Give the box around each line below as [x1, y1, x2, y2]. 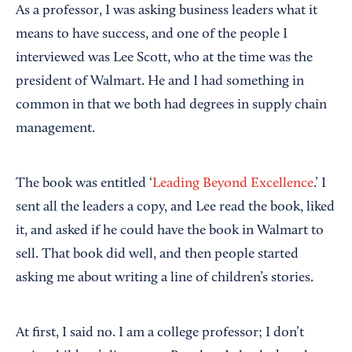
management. [16, 121, 95, 136]
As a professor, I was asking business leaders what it [16, 3, 317, 18]
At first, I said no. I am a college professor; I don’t [16, 325, 304, 340]
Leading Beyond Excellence [152, 176, 313, 191]
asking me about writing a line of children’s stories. [16, 270, 313, 285]
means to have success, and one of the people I [16, 27, 288, 42]
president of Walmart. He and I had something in [16, 74, 304, 89]
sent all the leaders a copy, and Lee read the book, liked [16, 200, 335, 214]
